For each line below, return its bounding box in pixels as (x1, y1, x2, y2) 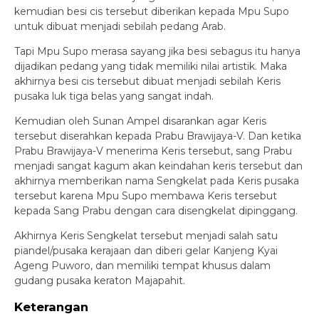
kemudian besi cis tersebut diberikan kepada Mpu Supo (14, 4, 289, 18)
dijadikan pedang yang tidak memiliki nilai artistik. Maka (14, 59, 287, 73)
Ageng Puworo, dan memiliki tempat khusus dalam (14, 258, 271, 272)
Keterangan (14, 299, 88, 314)
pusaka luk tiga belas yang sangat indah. (14, 89, 214, 103)
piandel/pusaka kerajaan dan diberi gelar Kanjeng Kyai (14, 244, 278, 257)
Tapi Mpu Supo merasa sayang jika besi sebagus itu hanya (14, 44, 300, 58)
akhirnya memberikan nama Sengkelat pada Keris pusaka (14, 174, 299, 187)
